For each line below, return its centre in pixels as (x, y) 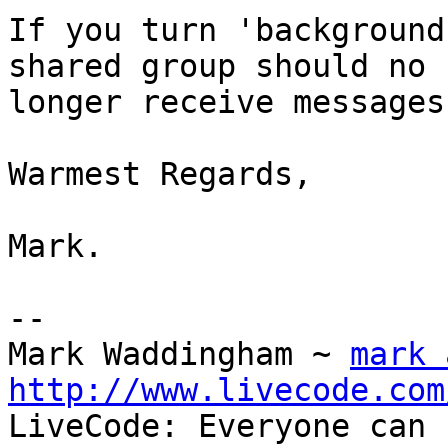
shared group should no (226, 66)
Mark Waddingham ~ (179, 354)
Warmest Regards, (160, 174)
